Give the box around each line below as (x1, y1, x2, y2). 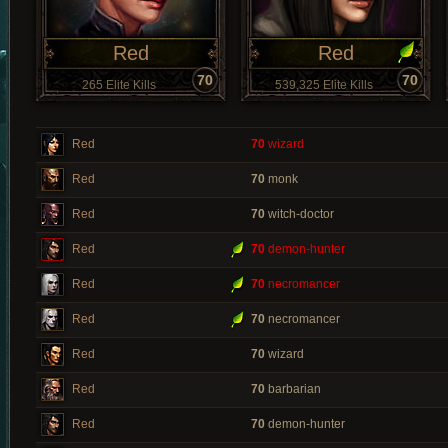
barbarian (265, 382, 321, 396)
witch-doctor (265, 207, 334, 221)
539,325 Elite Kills (274, 78, 373, 92)
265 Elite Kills (81, 78, 156, 92)
